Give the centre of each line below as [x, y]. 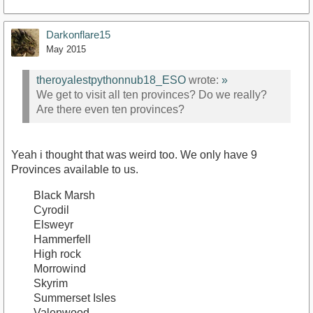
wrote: [204, 80]
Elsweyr [53, 224]
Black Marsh [64, 195]
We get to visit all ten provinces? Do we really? [152, 95]
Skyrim [51, 283]
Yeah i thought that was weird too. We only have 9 [134, 154]
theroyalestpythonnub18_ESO [111, 80]
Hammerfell [62, 239]
